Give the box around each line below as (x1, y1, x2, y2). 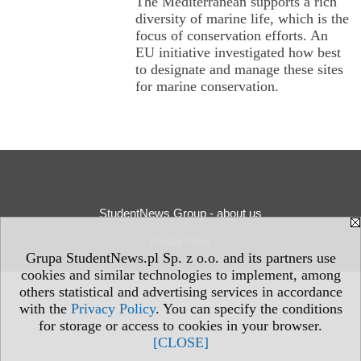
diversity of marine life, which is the (135, 10, 349, 27)
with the (19, 301, 71, 317)
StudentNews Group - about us (99, 205, 262, 220)
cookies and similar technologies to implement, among (20, 267, 341, 283)
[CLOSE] (152, 334, 209, 351)
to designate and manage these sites (135, 60, 343, 77)
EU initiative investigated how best (135, 44, 341, 60)
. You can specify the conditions (155, 301, 342, 317)
